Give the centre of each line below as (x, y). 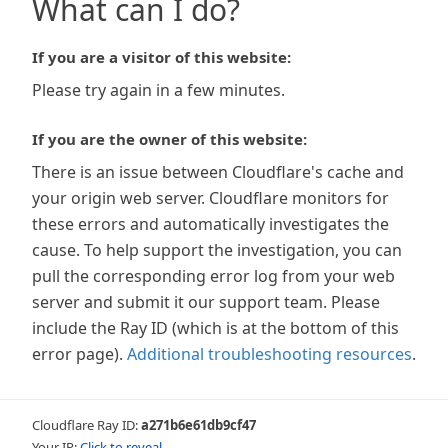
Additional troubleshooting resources (269, 354)
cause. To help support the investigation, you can (217, 250)
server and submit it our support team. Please (206, 302)
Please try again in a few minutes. (158, 90)
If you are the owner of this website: (169, 139)
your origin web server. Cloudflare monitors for (210, 198)
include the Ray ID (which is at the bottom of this (215, 328)
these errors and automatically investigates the (210, 224)
